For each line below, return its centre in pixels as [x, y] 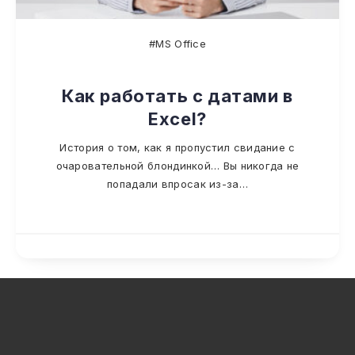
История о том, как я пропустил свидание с [177, 147]
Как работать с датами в [177, 96]
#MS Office [177, 44]
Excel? [177, 119]
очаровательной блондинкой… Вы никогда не [177, 166]
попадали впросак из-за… [177, 184]
